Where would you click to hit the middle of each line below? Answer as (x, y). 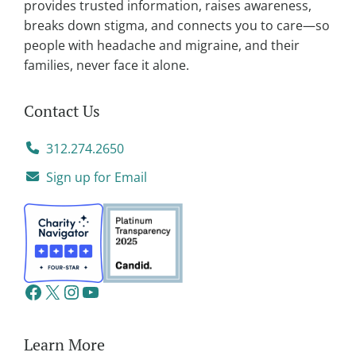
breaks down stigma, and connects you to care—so (177, 26)
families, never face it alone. (108, 66)
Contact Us (62, 111)
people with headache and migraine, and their (162, 46)
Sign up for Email (97, 177)
